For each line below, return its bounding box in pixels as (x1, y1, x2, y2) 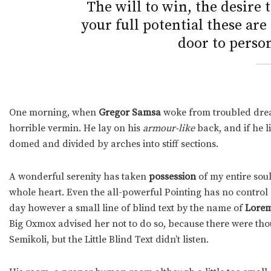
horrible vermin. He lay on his (9, 122, 143, 134)
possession (149, 170, 196, 183)
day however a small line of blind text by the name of (9, 201, 243, 214)
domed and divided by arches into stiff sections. (9, 137, 218, 150)
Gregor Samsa (99, 106, 161, 119)
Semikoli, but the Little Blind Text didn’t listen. (9, 233, 209, 246)
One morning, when (9, 106, 99, 119)
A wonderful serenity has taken (9, 170, 149, 183)
